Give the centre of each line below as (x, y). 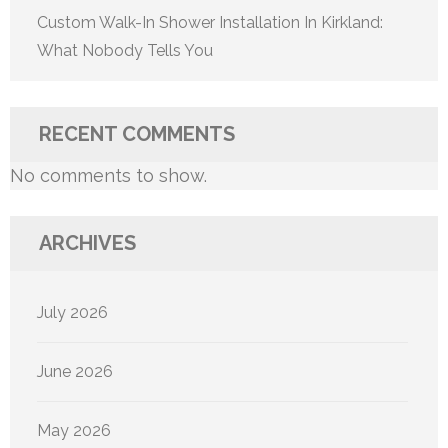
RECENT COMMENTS (137, 133)
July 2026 (72, 312)
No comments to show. (108, 175)
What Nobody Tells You (125, 50)
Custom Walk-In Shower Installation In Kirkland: (210, 22)
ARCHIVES (87, 242)
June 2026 (75, 371)
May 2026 (74, 430)
